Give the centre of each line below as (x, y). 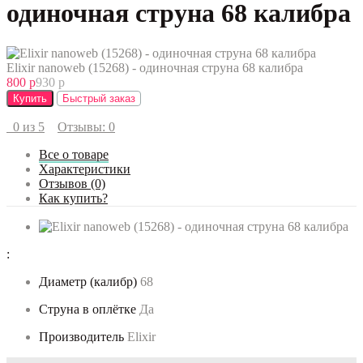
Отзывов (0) (72, 183)
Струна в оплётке (88, 309)
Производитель (81, 336)
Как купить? (73, 198)
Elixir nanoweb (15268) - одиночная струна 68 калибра (155, 67)
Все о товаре (74, 154)
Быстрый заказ (99, 98)
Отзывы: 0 (86, 126)
